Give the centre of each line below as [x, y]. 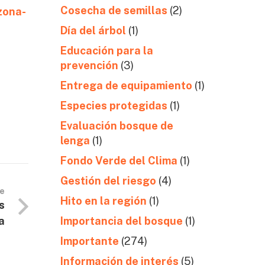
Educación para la [106, 51]
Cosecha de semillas [114, 10]
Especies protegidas [114, 106]
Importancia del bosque [121, 221]
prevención [89, 65]
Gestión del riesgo [108, 181]
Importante [89, 241]
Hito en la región [103, 201]
